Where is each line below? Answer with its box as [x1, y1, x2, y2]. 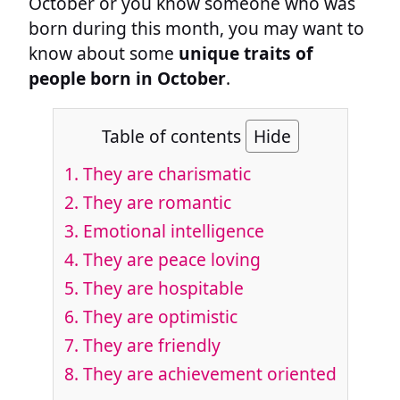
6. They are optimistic [63, 304, 237, 329]
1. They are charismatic [63, 161, 251, 186]
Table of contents [101, 124, 246, 149]
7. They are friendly [63, 332, 221, 357]
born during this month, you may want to [29, 15, 364, 40]
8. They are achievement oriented [63, 361, 337, 386]
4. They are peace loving [63, 246, 261, 271]
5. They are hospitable [63, 275, 244, 300]
